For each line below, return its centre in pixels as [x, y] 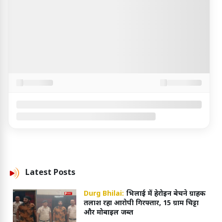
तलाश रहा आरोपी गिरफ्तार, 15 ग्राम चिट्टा [141, 204]
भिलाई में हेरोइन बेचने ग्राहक [166, 194]
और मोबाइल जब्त [108, 213]
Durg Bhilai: [104, 194]
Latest [39, 173]
